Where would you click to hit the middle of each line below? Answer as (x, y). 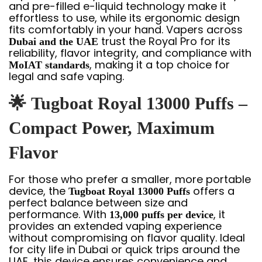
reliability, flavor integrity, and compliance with (130, 53)
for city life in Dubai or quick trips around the (124, 249)
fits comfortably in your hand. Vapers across (126, 30)
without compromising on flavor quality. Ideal (127, 238)
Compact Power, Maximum (112, 128)
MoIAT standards (49, 65)
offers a (212, 191)
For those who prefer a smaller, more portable (130, 179)
